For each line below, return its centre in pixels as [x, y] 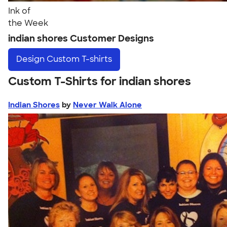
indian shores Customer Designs [81, 39]
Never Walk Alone [107, 105]
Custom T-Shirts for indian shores [100, 81]
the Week [28, 23]
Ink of [19, 11]
